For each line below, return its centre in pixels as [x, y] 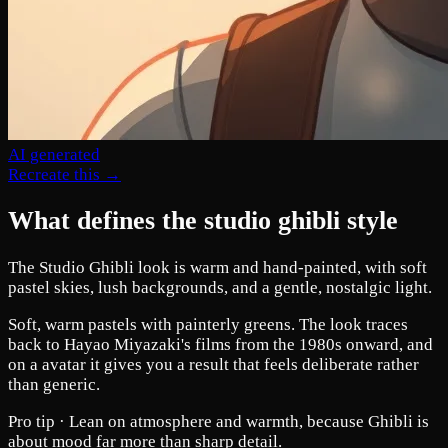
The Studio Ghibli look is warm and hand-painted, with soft [217, 267]
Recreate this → [64, 175]
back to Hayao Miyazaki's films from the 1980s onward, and [220, 344]
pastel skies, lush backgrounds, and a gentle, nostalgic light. [220, 287]
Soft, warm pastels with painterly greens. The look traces [208, 324]
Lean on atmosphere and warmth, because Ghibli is [249, 421]
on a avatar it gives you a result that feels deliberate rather [213, 364]
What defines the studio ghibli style [203, 221]
